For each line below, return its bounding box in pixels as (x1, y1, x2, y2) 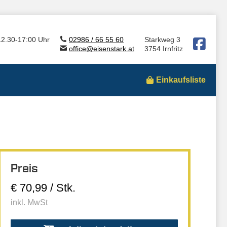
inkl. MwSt (11, 198, 48, 207)
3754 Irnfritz (144, 45, 183, 53)
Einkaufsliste (156, 75, 206, 84)
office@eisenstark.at (69, 45, 134, 53)
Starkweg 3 (144, 35, 180, 44)
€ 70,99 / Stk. (11, 181, 75, 194)
